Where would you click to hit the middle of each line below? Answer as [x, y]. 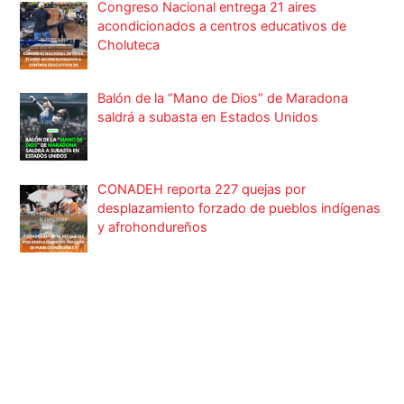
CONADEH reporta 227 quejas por [202, 190]
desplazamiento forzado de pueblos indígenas [239, 209]
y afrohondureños [153, 228]
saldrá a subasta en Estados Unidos [208, 118]
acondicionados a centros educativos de [222, 26]
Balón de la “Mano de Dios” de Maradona [223, 99]
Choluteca [129, 45]
